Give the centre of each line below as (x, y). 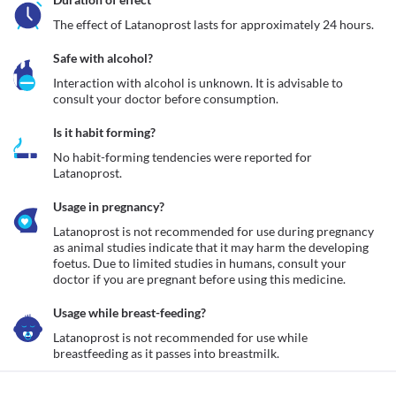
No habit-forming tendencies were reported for (183, 157)
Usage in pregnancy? (109, 206)
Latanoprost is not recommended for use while (180, 337)
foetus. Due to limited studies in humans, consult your (200, 263)
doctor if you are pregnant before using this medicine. (201, 279)
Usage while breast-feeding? (129, 312)
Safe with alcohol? (103, 58)
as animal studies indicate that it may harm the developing (211, 247)
